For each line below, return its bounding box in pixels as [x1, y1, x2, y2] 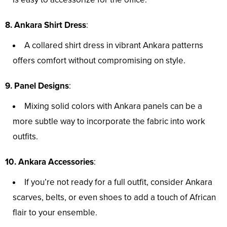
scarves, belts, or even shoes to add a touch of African [13, 192, 216, 203]
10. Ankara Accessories [5, 157, 94, 168]
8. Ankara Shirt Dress [5, 20, 86, 31]
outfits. [13, 131, 38, 142]
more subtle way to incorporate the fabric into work [13, 116, 205, 127]
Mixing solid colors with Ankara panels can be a [24, 101, 202, 112]
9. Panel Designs [5, 81, 69, 92]
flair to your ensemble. [13, 207, 97, 218]
